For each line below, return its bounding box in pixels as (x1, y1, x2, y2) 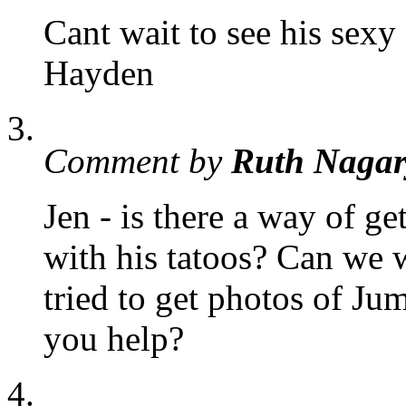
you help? (43, 319, 184, 359)
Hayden (43, 53, 154, 93)
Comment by (43, 141, 231, 181)
